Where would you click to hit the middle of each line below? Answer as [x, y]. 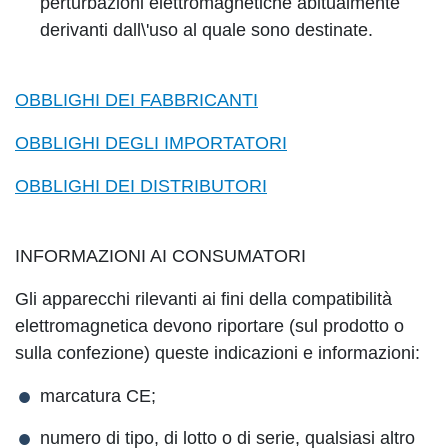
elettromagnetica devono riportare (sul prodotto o [209, 326]
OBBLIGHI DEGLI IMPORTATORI [151, 143]
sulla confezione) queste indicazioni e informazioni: [217, 353]
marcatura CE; [98, 396]
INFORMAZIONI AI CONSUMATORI [160, 256]
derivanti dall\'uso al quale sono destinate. [206, 30]
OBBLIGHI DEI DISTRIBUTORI [141, 186]
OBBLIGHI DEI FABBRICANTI [136, 100]
